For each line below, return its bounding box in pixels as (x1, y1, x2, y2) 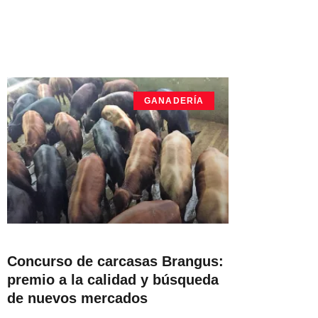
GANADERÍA (143, 95, 204, 106)
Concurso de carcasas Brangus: (7, 253, 224, 269)
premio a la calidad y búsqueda (7, 271, 219, 287)
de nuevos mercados (7, 290, 148, 306)
